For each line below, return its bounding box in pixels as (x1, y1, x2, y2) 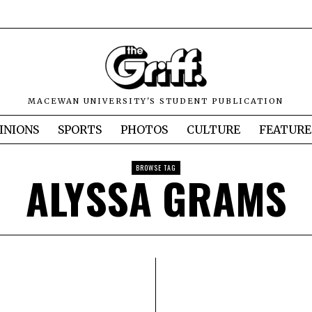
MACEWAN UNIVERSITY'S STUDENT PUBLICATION (28, 96, 284, 107)
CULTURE (187, 123, 240, 137)
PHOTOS (120, 123, 168, 137)
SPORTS (58, 123, 102, 137)
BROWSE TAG (136, 162, 176, 173)
